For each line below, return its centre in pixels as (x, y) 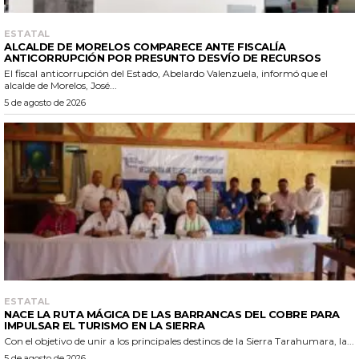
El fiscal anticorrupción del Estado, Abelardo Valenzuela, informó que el (166, 73)
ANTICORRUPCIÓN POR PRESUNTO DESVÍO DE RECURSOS (162, 57)
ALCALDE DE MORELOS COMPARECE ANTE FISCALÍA (145, 46)
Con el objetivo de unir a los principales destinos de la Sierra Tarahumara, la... (179, 341)
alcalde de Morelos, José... (61, 85)
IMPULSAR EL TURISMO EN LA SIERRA (106, 325)
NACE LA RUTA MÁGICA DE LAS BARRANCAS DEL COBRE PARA (172, 314)
